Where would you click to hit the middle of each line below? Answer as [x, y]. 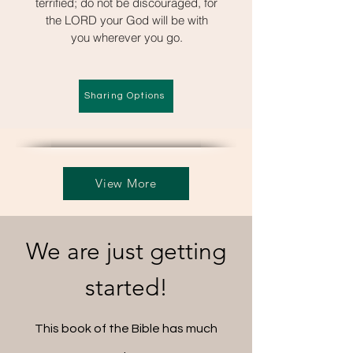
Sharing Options [124, 96]
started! [126, 287]
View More [126, 184]
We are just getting [126, 251]
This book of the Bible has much [126, 328]
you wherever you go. [126, 37]
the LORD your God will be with [126, 20]
